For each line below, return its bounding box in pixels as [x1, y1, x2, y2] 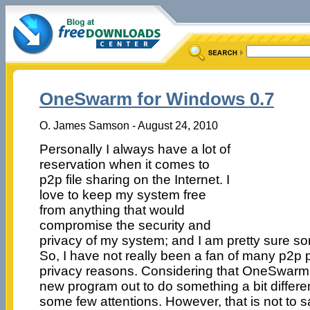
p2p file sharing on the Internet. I [39, 172, 230, 187]
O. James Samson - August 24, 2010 [39, 118, 218, 131]
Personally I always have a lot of [39, 141, 230, 156]
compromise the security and [39, 217, 211, 232]
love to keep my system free [39, 187, 206, 202]
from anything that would [39, 202, 185, 217]
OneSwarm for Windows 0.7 [39, 89, 274, 110]
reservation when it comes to [39, 156, 210, 172]
